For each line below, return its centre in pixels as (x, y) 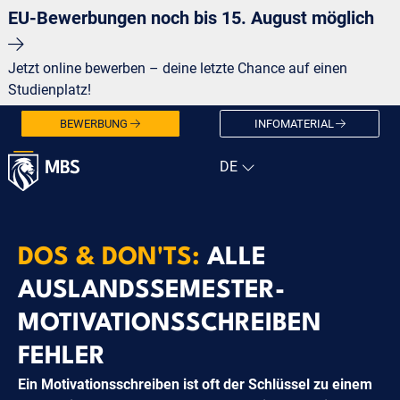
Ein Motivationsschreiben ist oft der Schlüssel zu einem (195, 384)
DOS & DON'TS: (112, 258)
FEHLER (62, 357)
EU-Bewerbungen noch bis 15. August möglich (193, 18)
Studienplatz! (49, 90)
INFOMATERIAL (294, 123)
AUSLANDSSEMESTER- (151, 291)
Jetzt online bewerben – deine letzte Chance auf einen (177, 68)
